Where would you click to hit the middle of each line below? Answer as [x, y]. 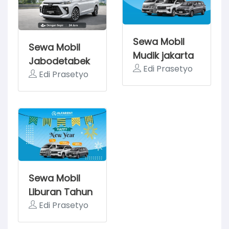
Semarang [157, 69]
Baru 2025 [52, 206]
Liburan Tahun [61, 192]
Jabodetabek [59, 61]
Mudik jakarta [163, 55]
